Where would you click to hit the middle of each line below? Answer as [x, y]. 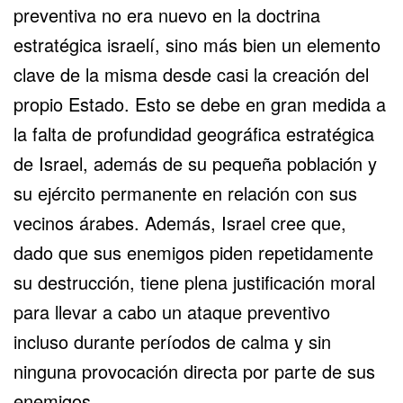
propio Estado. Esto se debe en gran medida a [200, 103]
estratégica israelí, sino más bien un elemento [197, 44]
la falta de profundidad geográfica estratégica [194, 133]
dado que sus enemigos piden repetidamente [193, 252]
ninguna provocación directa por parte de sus [194, 371]
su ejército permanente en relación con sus [185, 193]
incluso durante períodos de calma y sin [172, 341]
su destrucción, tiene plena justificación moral [194, 282]
